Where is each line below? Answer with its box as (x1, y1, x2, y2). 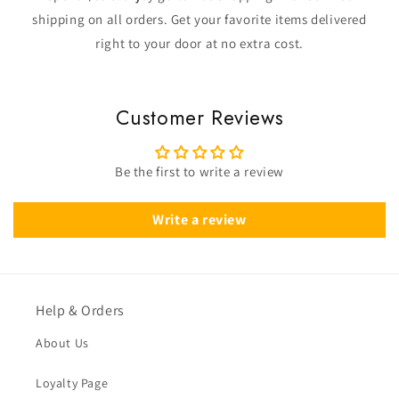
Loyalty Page (36, 375, 109, 391)
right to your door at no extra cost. (95, 35, 304, 52)
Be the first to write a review (115, 163, 284, 180)
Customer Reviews (115, 103, 284, 132)
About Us (36, 335, 89, 351)
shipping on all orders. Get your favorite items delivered (32, 11, 367, 28)
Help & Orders (36, 301, 125, 320)
